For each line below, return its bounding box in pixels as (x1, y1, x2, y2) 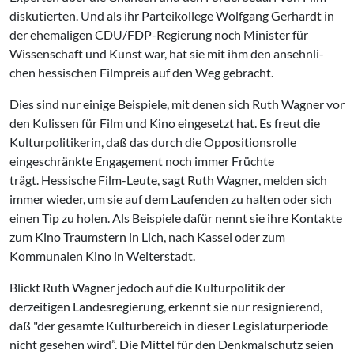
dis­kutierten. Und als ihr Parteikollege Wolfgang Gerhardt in (9, 8, 334, 23)
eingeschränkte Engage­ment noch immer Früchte (9, 153, 274, 168)
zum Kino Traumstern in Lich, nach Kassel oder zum (9, 229, 285, 244)
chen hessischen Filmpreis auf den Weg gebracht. (9, 65, 273, 80)
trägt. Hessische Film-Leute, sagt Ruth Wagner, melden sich (9, 172, 327, 187)
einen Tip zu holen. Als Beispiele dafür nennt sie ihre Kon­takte (9, 210, 342, 225)
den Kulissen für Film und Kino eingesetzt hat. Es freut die (9, 115, 320, 130)
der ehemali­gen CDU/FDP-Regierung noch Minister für (9, 27, 308, 42)
